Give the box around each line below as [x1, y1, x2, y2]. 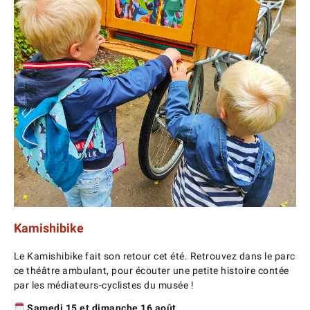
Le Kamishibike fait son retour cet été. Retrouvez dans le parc [13, 250, 295, 262]
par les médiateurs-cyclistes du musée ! [13, 279, 194, 291]
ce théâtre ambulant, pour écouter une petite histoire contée [13, 264, 289, 276]
